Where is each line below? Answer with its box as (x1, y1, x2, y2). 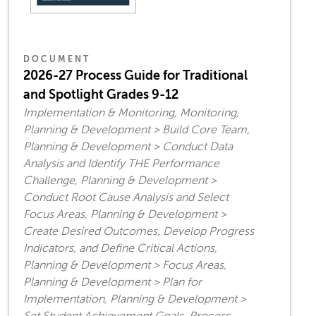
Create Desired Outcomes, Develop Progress (23, 225, 254, 238)
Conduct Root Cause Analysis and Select (23, 191, 229, 205)
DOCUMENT (23, 54, 90, 65)
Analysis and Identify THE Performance (23, 157, 219, 171)
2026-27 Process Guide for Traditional (23, 68, 248, 83)
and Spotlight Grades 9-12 (23, 87, 178, 102)
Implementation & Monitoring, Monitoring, (23, 107, 239, 120)
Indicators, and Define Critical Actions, (23, 242, 217, 255)
